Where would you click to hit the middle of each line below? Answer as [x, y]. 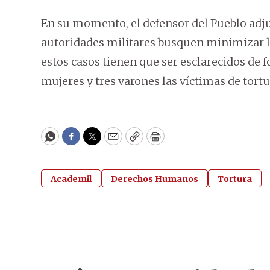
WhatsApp [77, 142]
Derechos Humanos [155, 179]
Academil [71, 179]
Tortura [235, 179]
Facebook [96, 142]
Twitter [111, 142]
